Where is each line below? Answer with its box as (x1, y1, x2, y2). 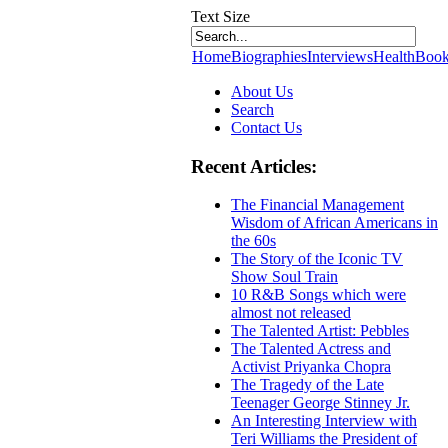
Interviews (307, 48, 373, 65)
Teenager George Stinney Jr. (231, 394, 410, 412)
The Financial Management (231, 196, 404, 214)
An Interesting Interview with (231, 412, 417, 430)
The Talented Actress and (231, 340, 391, 358)
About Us (231, 83, 293, 100)
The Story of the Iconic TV (231, 250, 403, 268)
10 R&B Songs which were (231, 286, 406, 304)
